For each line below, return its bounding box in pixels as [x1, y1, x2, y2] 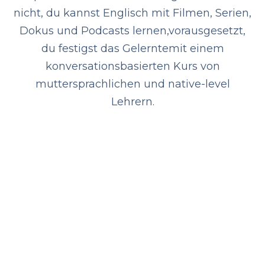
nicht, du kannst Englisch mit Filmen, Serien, [14, 6, 251, 20]
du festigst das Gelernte [41, 41, 169, 55]
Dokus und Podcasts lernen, [20, 24, 169, 37]
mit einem [168, 41, 224, 55]
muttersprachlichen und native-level [35, 77, 230, 91]
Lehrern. [111, 95, 154, 108]
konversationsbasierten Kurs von [45, 59, 220, 73]
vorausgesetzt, [169, 24, 245, 37]
